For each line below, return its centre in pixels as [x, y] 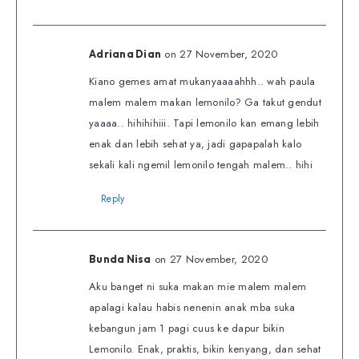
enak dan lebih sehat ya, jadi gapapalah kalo [195, 144]
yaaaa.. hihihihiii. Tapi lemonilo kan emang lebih [204, 123]
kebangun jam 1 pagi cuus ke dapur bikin [187, 329]
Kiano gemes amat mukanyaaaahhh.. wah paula [202, 82]
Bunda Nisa [120, 259]
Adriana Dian [125, 54]
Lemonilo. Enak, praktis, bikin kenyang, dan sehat [205, 349]
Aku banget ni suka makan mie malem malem [198, 287]
